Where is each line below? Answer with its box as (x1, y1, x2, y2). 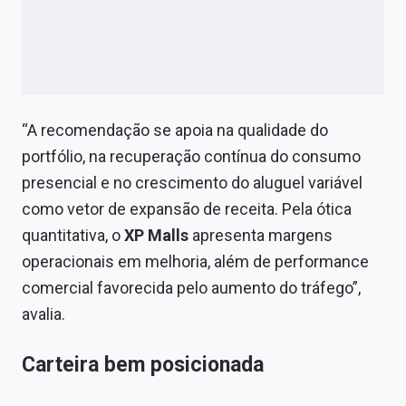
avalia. (22, 304, 65, 324)
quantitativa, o (22, 226, 124, 246)
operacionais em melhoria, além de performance (22, 252, 369, 272)
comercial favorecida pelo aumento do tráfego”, (22, 278, 361, 298)
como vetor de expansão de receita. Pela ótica (22, 199, 352, 219)
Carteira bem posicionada (22, 353, 264, 378)
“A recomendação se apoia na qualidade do (22, 121, 328, 140)
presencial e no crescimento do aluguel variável (22, 173, 362, 193)
